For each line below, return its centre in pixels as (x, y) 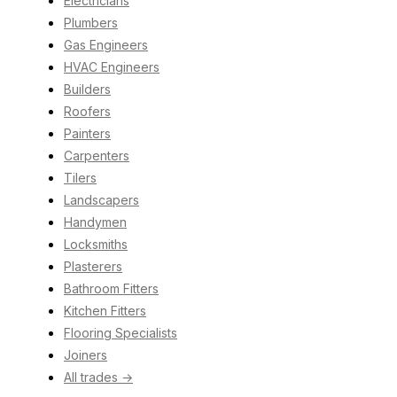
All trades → (98, 377)
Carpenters (97, 155)
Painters (87, 133)
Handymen (95, 222)
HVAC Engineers (112, 66)
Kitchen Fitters (105, 310)
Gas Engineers (106, 44)
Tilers (80, 177)
